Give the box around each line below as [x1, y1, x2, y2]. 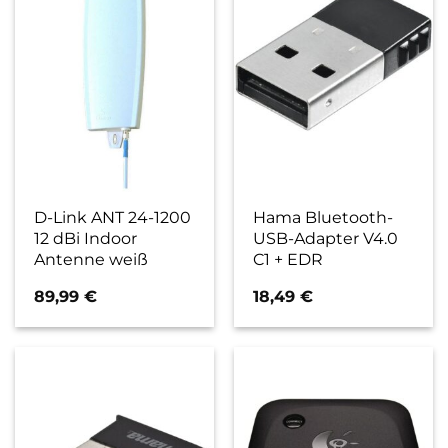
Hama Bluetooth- [253, 206, 394, 227]
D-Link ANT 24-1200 [34, 206, 192, 227]
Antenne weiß [34, 248, 149, 269]
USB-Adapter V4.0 [253, 227, 399, 248]
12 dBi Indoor [34, 227, 138, 248]
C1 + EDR [253, 248, 324, 269]
